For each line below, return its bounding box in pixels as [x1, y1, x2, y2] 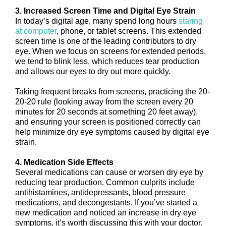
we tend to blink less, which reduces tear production [15, 57, 199, 66]
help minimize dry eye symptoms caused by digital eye [15, 128, 209, 137]
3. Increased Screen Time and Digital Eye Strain [15, 7, 196, 16]
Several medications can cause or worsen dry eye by [15, 168, 203, 177]
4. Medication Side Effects [15, 158, 114, 167]
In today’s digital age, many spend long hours [15, 17, 179, 26]
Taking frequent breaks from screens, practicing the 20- [15, 87, 210, 96]
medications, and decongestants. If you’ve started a [15, 198, 197, 207]
